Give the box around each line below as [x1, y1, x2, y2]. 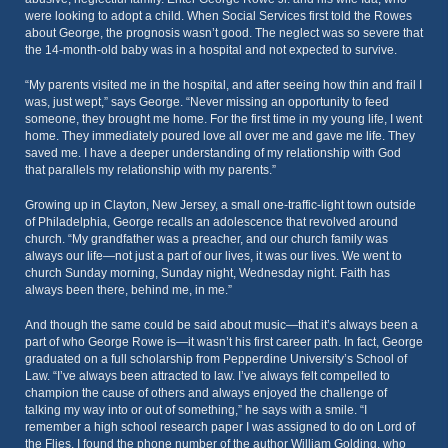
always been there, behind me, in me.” [25, 283, 232, 297]
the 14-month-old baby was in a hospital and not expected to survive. [25, 43, 397, 57]
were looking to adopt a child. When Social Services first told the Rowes [25, 9, 412, 23]
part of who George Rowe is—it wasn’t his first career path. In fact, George [25, 335, 423, 349]
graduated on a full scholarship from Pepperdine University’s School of [25, 352, 407, 366]
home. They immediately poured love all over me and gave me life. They [25, 129, 415, 143]
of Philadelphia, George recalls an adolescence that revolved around [25, 215, 398, 229]
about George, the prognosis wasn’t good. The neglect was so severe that [25, 26, 423, 40]
